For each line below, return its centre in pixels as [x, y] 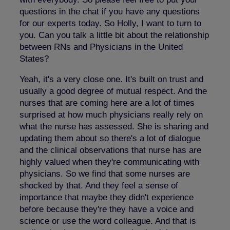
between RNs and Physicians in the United [101, 47]
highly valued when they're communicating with [109, 162]
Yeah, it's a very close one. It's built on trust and [111, 79]
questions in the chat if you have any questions [110, 11]
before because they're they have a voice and [107, 209]
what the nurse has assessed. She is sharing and [114, 126]
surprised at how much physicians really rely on [111, 114]
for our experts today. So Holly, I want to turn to [110, 23]
